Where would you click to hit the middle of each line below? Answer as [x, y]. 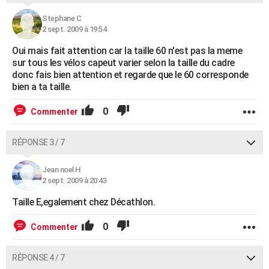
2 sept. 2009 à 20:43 [74, 180]
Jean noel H [62, 170]
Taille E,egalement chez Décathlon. [83, 202]
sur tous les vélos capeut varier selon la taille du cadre [123, 63]
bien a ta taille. [42, 87]
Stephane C [62, 18]
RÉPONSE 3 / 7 [38, 142]
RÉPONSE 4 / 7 [38, 258]
